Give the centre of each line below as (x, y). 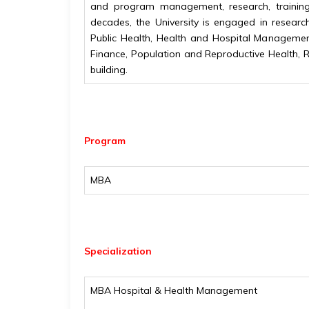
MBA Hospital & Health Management (174, 290)
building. (109, 70)
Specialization (118, 251)
